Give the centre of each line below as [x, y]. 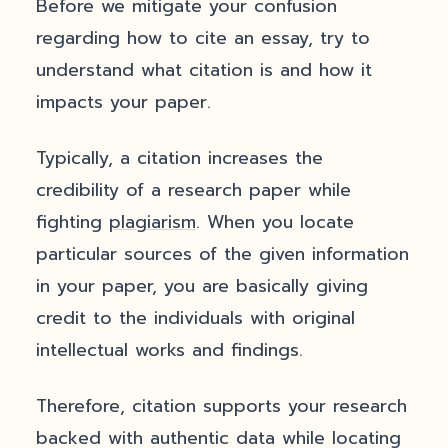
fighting [72, 222]
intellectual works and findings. [169, 350]
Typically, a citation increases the [179, 158]
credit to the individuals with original [195, 318]
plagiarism [152, 222]
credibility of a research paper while [193, 190]
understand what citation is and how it [204, 70]
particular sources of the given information [222, 254]
